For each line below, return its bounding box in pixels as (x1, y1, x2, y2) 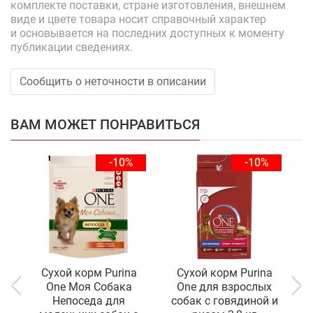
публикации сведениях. (10, 41, 133, 54)
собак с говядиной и (170, 294, 278, 307)
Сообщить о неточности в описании (20, 75, 206, 88)
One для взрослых (177, 280, 272, 293)
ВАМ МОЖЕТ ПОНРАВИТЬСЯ (10, 116, 200, 133)
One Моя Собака (45, 280, 132, 293)
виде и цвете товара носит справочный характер (10, 13, 266, 26)
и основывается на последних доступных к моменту (10, 27, 284, 40)
